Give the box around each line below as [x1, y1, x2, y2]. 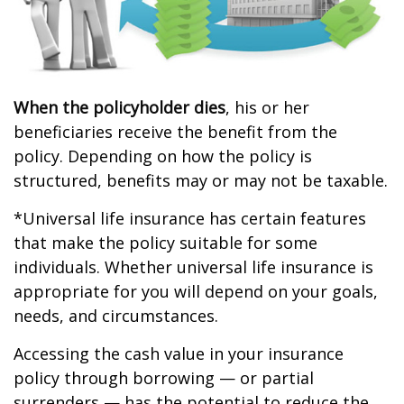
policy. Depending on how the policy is [14, 144, 312, 167]
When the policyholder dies [14, 96, 225, 118]
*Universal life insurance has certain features [14, 207, 366, 229]
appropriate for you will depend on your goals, [14, 280, 378, 302]
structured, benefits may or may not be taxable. [14, 169, 388, 191]
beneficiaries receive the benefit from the [14, 120, 337, 142]
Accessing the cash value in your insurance [14, 342, 344, 364]
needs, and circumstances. [14, 304, 218, 326]
